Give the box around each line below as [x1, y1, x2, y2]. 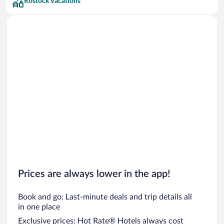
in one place [18, 202, 60, 211]
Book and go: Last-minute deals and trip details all [18, 192, 192, 201]
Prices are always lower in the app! [18, 168, 170, 179]
